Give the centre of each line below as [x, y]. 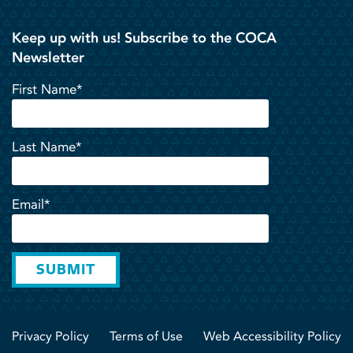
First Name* [47, 89]
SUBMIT [66, 269]
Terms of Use [146, 336]
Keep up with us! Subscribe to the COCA [144, 37]
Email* [31, 204]
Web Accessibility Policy [272, 336]
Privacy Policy [50, 336]
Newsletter [48, 57]
